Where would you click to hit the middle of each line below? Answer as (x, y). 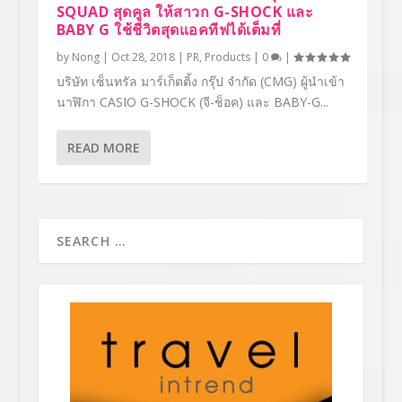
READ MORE (103, 147)
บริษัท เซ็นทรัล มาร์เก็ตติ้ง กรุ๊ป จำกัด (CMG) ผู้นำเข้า (200, 81)
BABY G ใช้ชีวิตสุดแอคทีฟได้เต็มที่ (169, 29)
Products (227, 57)
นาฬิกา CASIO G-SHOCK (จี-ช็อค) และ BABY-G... (192, 101)
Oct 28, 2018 (143, 57)
